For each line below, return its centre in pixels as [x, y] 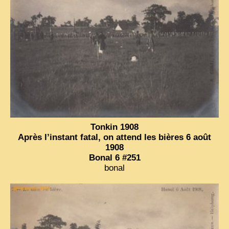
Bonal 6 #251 [114, 157]
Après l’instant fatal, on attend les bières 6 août [114, 137]
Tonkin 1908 [114, 127]
